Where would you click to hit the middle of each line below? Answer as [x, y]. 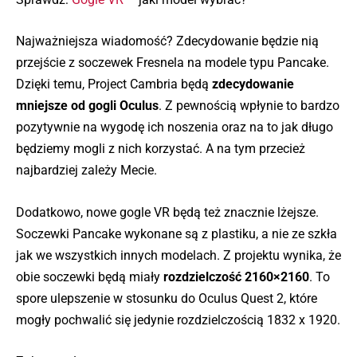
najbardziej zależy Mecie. [86, 171]
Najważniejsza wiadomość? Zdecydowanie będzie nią [167, 41]
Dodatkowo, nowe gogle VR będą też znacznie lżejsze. [167, 212]
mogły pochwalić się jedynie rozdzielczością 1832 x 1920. [178, 320]
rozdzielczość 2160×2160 [236, 277]
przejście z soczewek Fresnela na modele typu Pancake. [173, 63]
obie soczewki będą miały [90, 277]
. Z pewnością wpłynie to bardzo [249, 106]
